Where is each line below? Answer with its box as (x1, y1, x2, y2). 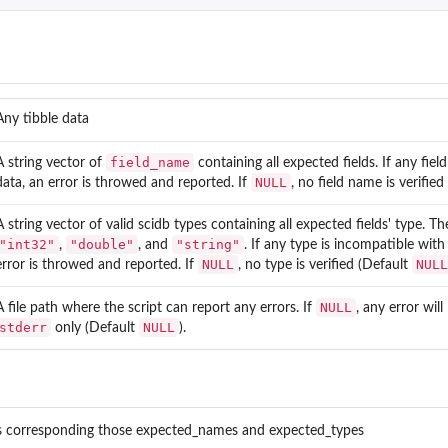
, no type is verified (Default (238, 257, 412, 272)
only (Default (51, 320, 139, 335)
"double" (70, 236, 134, 252)
